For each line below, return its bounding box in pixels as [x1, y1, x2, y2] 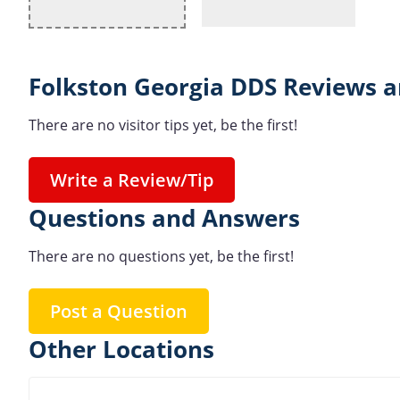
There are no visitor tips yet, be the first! [29, 115, 297, 136]
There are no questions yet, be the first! [29, 246, 294, 266]
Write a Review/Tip [50, 168, 213, 193]
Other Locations [29, 333, 214, 365]
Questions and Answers [29, 203, 300, 235]
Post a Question [50, 298, 187, 323]
